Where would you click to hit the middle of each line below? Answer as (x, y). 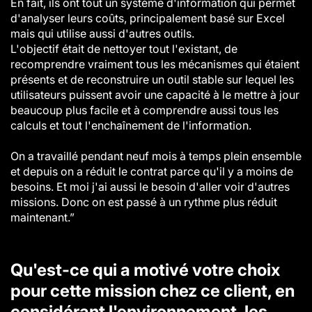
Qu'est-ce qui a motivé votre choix (145, 270)
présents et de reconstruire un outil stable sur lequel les (152, 79)
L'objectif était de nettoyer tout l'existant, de (124, 49)
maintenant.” (42, 217)
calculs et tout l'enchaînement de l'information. (131, 125)
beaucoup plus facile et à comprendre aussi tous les (145, 110)
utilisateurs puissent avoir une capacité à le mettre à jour (155, 95)
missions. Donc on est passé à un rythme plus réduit (144, 202)
